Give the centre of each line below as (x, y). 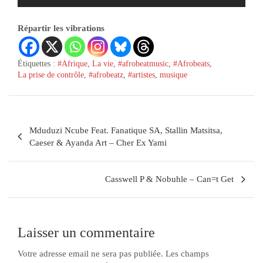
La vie (103, 64)
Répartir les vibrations (61, 28)
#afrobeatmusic (143, 64)
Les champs (187, 254)
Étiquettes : (36, 64)
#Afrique (73, 64)
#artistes (141, 75)
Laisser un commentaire (86, 232)
